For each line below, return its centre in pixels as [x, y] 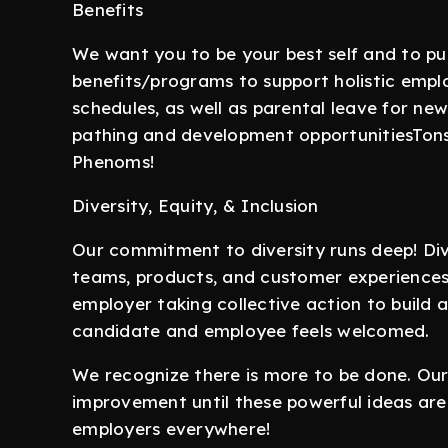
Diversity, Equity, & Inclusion [195, 205]
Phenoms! [113, 161]
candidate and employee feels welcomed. [251, 330]
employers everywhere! [171, 428]
